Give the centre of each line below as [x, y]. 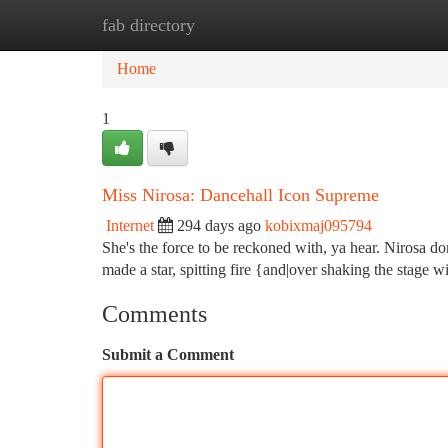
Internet [130, 225]
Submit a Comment [168, 354]
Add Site [372, 24]
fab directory [148, 25]
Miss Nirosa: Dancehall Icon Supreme [240, 195]
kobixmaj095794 [318, 225]
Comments [154, 314]
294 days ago [219, 225]
